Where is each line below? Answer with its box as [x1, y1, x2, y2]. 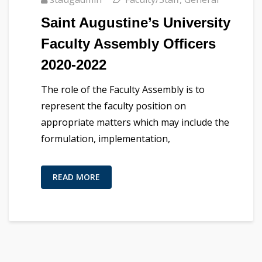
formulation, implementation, [41, 132, 170, 145]
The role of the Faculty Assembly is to [41, 82, 205, 96]
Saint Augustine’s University [41, 14, 230, 30]
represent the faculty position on [41, 99, 186, 112]
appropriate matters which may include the [41, 115, 229, 129]
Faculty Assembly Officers [41, 35, 216, 51]
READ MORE [53, 171, 100, 182]
